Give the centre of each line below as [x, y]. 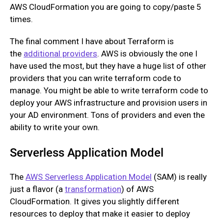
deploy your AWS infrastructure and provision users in [109, 103]
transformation [93, 189]
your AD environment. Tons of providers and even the [107, 115]
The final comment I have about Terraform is [92, 41]
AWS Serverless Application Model [89, 177]
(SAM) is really [179, 177]
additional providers [60, 54]
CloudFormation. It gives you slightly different [95, 201]
